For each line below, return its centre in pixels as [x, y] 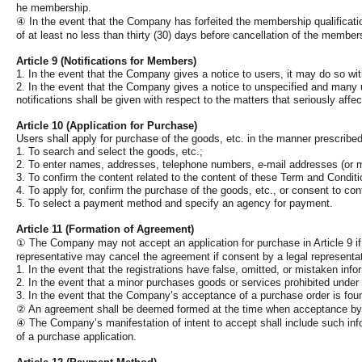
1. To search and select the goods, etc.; [109, 152]
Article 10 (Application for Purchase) [107, 126]
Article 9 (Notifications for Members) [106, 61]
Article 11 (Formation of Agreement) [105, 229]
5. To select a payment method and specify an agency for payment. [175, 203]
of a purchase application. [76, 337]
